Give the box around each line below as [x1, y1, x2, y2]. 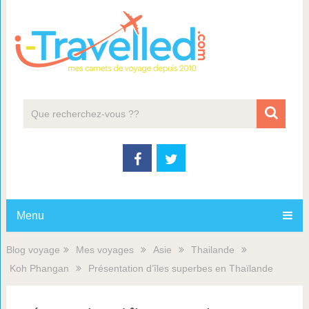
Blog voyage [6, 244, 60, 255]
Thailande [190, 244, 235, 255]
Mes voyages [75, 244, 134, 255]
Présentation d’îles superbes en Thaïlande [88, 263, 273, 274]
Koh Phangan [9, 263, 69, 274]
